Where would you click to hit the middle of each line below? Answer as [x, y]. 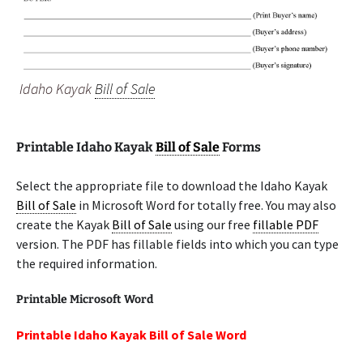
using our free [212, 224]
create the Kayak [64, 224]
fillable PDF [286, 224]
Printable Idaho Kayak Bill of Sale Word [131, 335]
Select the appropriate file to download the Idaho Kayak [172, 186]
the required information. [87, 263]
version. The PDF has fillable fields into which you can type [177, 244]
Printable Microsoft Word [85, 299]
